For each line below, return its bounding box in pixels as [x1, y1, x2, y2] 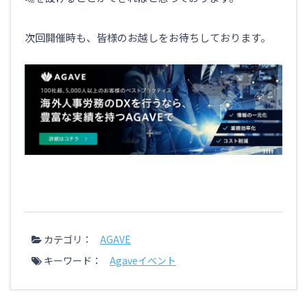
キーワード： [42, 253, 101, 267]
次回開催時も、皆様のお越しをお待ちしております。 [25, 29, 271, 45]
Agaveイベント [110, 253, 176, 267]
